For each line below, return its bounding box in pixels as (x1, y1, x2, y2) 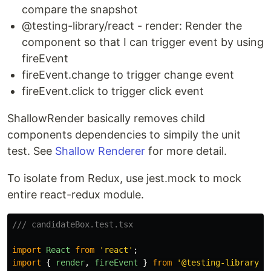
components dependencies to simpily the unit (7, 128, 241, 141)
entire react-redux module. (7, 188, 144, 201)
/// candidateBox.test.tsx (12, 220, 133, 229)
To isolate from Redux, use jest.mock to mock (7, 172, 241, 184)
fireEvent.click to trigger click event (22, 85, 204, 97)
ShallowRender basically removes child (7, 112, 205, 125)
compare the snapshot (22, 3, 138, 16)
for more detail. (145, 145, 227, 157)
